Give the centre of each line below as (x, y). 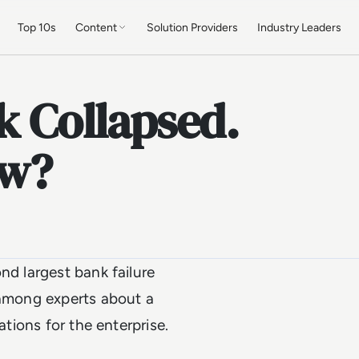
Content (97, 27)
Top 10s (37, 27)
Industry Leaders (300, 27)
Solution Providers (193, 27)
